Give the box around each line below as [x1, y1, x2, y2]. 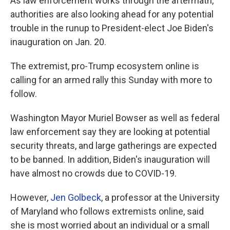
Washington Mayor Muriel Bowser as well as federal [10, 112, 220, 123]
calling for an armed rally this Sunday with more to [10, 74, 212, 85]
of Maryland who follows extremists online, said [10, 205, 204, 217]
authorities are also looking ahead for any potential [10, 8, 214, 20]
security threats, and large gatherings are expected [10, 140, 217, 151]
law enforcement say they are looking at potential [10, 126, 210, 137]
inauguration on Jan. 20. [10, 36, 106, 47]
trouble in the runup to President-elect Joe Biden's [10, 22, 214, 33]
